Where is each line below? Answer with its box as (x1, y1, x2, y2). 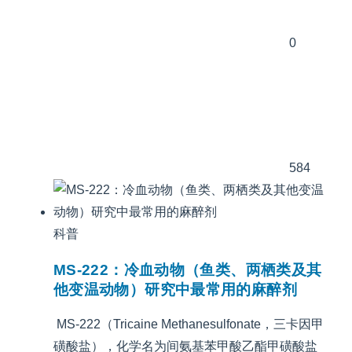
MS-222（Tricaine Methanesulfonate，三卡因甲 (53, 317, 324, 332)
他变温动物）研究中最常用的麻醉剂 (53, 280, 297, 298)
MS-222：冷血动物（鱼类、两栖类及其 (53, 261, 322, 278)
